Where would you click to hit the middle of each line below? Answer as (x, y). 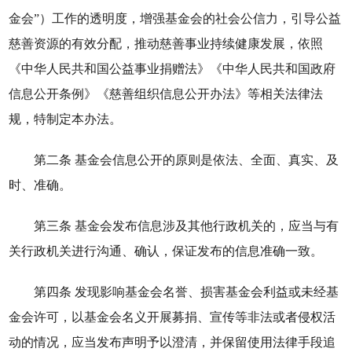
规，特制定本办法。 (66, 119)
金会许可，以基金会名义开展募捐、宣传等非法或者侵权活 (172, 317)
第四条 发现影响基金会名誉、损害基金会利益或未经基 (187, 292)
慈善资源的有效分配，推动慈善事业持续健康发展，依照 (166, 44)
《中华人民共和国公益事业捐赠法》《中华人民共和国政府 (172, 69)
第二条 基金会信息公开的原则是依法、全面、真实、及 (187, 160)
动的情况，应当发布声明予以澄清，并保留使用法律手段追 (172, 342)
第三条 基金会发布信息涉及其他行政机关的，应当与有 (187, 226)
